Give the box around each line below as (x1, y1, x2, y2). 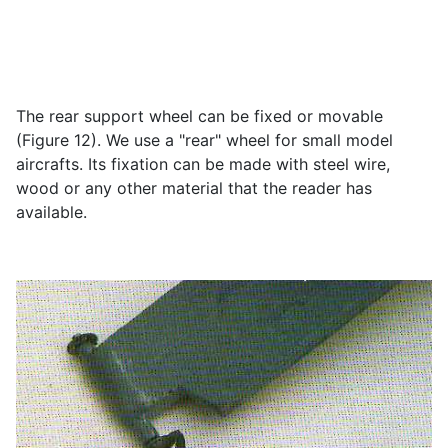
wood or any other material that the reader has (16, 177, 372, 198)
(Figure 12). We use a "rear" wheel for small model (16, 129, 393, 150)
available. (16, 201, 87, 222)
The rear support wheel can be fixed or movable (16, 105, 383, 126)
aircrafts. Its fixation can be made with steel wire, (16, 153, 390, 174)
